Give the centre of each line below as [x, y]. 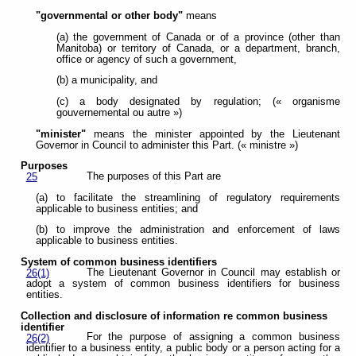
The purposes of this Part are [153, 177]
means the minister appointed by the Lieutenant [213, 134]
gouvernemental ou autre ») [119, 113]
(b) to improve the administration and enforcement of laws [188, 230]
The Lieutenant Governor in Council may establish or [213, 272]
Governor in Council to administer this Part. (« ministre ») [167, 145]
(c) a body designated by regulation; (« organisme [198, 102]
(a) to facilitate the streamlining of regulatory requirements [188, 197]
